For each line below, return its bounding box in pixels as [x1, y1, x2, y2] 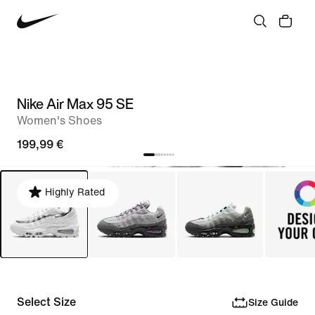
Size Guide [247, 297, 298, 308]
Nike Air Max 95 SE [17, 94, 134, 114]
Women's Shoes [17, 115, 102, 127]
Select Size [17, 296, 76, 308]
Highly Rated [45, 187, 105, 198]
